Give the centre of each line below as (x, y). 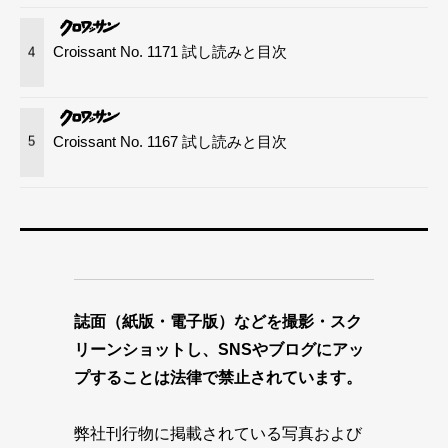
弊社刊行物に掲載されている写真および (218, 433)
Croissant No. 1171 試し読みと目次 (170, 52)
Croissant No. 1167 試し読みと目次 (170, 141)
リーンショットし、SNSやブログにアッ (219, 349)
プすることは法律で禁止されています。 (218, 377)
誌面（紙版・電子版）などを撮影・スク (218, 321)
